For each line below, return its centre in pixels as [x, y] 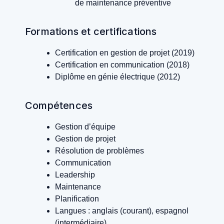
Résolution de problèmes [99, 151]
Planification [77, 199]
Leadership [75, 175]
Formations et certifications [91, 32]
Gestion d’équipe [85, 127]
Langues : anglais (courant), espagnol [122, 211]
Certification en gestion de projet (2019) [125, 53]
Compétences [59, 106]
